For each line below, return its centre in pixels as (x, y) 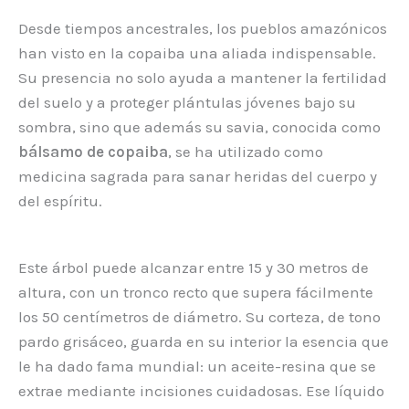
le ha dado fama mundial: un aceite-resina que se (197, 367)
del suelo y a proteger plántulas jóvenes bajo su (187, 103)
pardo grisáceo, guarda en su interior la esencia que (204, 342)
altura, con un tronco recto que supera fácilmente (196, 293)
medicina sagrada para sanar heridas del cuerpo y (198, 177)
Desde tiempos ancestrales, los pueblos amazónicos (203, 29)
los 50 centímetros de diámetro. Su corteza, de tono (199, 317)
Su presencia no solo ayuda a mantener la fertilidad (203, 78)
